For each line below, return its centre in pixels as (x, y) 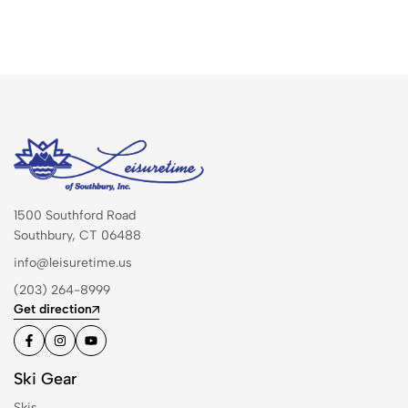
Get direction (53, 309)
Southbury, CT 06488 (77, 236)
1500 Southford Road (75, 216)
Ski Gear (46, 379)
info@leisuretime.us (73, 263)
